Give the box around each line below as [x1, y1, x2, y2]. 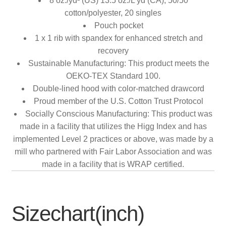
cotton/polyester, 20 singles [65, 9, 161, 18]
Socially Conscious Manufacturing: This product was [25, 109, 212, 119]
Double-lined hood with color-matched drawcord [33, 84, 204, 93]
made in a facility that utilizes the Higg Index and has [19, 122, 207, 131]
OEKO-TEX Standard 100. [66, 72, 160, 81]
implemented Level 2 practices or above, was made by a [13, 135, 213, 144]
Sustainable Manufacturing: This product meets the [28, 59, 209, 68]
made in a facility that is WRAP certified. [42, 160, 184, 169]
